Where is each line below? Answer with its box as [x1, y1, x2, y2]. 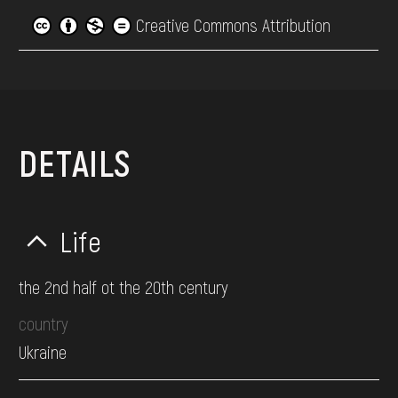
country [19, 312, 69, 334]
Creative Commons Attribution [131, 14, 331, 36]
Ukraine [19, 340, 68, 362]
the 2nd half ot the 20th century [19, 275, 229, 298]
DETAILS [19, 141, 131, 185]
